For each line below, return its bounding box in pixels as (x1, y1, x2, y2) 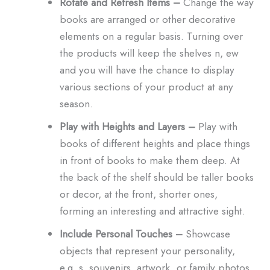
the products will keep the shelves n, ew (59, 45, 239, 60)
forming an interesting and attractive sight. (59, 202, 245, 218)
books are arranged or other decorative (59, 11, 236, 27)
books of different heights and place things (59, 135, 250, 151)
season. (59, 95, 93, 111)
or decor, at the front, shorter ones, (59, 186, 218, 201)
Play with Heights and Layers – (59, 118, 195, 134)
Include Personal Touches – (59, 225, 183, 241)
